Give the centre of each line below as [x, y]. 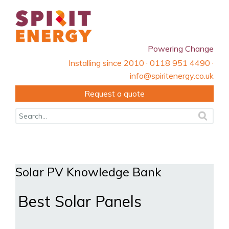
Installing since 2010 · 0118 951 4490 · [141, 63]
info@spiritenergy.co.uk [172, 76]
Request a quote [114, 94]
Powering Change [181, 49]
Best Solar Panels [80, 201]
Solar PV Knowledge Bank [88, 172]
